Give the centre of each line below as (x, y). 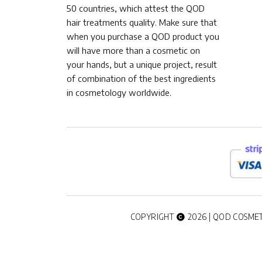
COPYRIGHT (153, 216)
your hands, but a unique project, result (142, 65)
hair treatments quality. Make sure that (142, 23)
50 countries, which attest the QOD (136, 8)
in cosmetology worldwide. (119, 93)
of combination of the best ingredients (141, 79)
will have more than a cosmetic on (133, 51)
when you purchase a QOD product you (143, 37)
